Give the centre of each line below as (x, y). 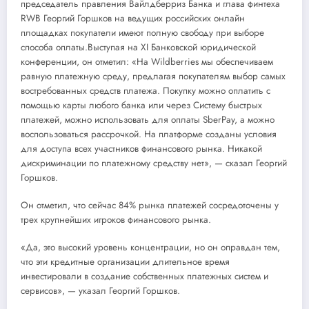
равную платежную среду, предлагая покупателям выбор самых (153, 76)
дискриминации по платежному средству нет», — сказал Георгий (154, 163)
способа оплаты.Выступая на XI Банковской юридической (138, 47)
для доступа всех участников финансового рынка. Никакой (141, 148)
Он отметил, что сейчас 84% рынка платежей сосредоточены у (150, 205)
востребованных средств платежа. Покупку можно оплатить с (146, 90)
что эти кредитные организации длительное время (125, 261)
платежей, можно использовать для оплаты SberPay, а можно (148, 119)
